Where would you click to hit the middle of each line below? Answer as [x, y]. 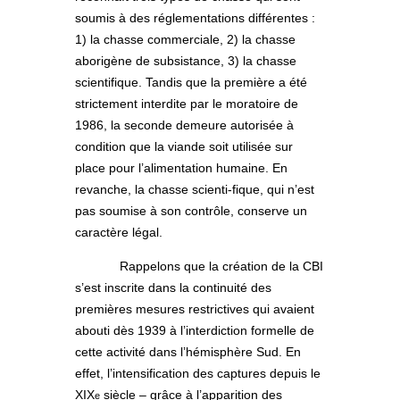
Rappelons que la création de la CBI [221, 267]
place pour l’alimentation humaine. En [181, 168]
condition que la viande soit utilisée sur [184, 147]
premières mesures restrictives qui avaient [195, 309]
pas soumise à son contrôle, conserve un [191, 211]
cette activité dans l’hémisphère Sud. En [188, 352]
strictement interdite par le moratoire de [187, 104]
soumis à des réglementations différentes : [195, 18]
